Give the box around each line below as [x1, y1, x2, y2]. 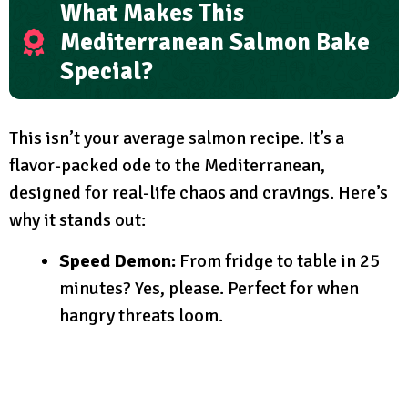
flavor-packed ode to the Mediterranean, [9, 153, 325, 177]
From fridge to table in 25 [176, 249, 380, 272]
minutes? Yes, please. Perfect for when [59, 276, 359, 300]
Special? [60, 56, 153, 87]
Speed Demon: [59, 249, 176, 272]
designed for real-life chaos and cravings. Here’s [9, 180, 388, 204]
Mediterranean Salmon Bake [60, 26, 370, 57]
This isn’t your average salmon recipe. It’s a [9, 126, 344, 149]
